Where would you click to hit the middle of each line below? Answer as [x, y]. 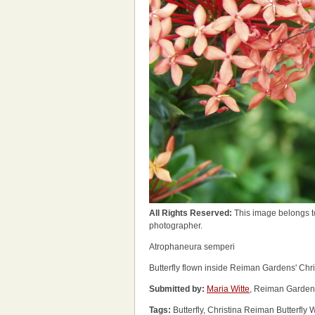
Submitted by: [177, 289]
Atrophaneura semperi [192, 247]
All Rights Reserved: [192, 213]
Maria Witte [228, 289]
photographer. [176, 226]
